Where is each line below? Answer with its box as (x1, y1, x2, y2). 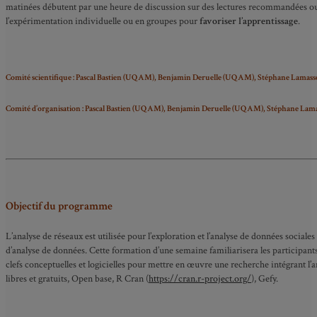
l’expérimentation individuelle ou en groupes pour (6, 15, 200, 28)
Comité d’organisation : (6, 103, 83, 114)
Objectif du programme (6, 199, 113, 214)
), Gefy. (251, 272, 278, 286)
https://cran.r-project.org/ (149, 272, 251, 286)
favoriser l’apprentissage (200, 15, 298, 28)
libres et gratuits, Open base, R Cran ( (6, 272, 149, 286)
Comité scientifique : (6, 71, 74, 83)
